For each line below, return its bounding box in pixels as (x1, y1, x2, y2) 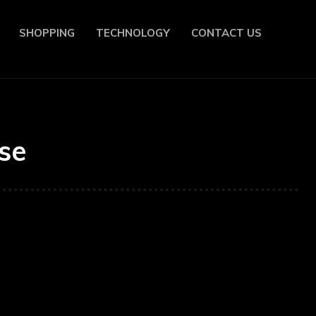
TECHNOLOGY (96, 26, 170, 39)
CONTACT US (191, 26, 262, 39)
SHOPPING (19, 26, 75, 39)
